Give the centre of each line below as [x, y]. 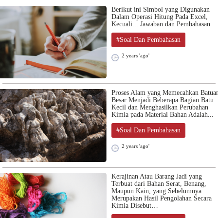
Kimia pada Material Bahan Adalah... [163, 115]
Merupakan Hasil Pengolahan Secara [162, 198]
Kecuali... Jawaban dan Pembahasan [161, 24]
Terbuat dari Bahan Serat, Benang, [159, 183]
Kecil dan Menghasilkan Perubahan [160, 108]
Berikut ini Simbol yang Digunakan [161, 10]
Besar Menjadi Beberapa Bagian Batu [163, 100]
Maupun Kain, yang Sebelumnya [156, 191]
